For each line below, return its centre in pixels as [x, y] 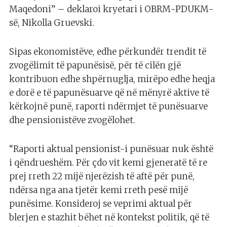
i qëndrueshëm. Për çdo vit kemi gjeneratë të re [108, 163]
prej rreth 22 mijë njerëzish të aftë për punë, [102, 177]
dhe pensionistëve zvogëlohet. [72, 120]
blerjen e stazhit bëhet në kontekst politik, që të [109, 218]
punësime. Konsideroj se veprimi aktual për [101, 204]
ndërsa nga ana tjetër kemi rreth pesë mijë [99, 190]
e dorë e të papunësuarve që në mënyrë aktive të [109, 93]
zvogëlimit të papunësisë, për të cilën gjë [95, 66]
